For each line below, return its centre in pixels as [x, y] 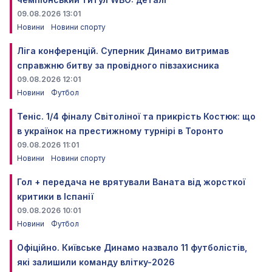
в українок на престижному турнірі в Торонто [120, 131]
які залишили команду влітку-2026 [96, 262]
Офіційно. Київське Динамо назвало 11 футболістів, [132, 247]
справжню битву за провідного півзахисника [118, 65]
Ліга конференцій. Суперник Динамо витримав [123, 50]
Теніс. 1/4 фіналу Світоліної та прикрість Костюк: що [136, 116]
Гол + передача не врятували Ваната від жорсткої [131, 182]
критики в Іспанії [55, 196]
